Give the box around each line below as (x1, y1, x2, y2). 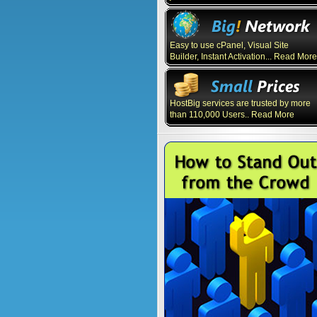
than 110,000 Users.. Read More (170, 110, 294, 120)
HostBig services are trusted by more (170, 98, 311, 108)
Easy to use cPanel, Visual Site (170, 40, 289, 50)
